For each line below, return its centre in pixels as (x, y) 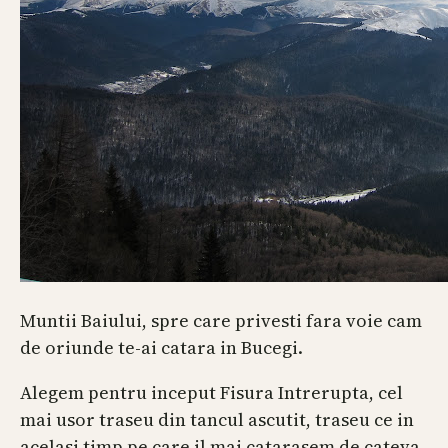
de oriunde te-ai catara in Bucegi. (161, 348)
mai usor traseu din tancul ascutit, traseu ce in (217, 420)
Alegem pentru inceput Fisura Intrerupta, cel (211, 393)
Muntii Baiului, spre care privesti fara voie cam (221, 321)
